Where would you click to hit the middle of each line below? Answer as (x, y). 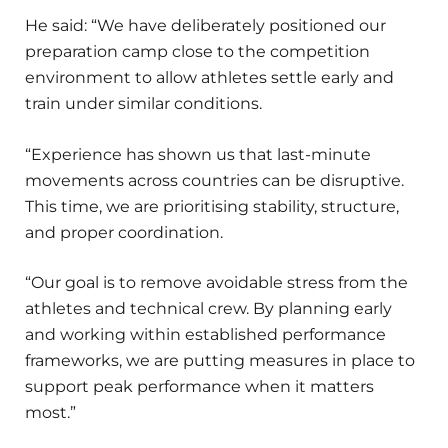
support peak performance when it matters (199, 386)
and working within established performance (205, 334)
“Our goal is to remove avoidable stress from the (216, 282)
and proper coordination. (124, 232)
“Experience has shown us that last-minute (198, 154)
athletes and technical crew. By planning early (208, 308)
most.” (50, 412)
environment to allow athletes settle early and (209, 78)
